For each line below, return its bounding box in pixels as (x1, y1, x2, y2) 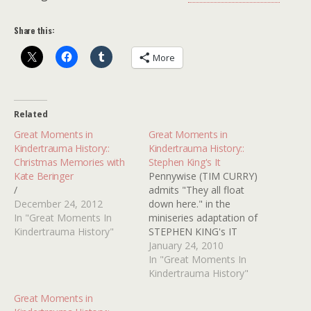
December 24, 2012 (14, 197, 103, 211)
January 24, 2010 (149, 239, 224, 253)
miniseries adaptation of (149, 211, 258, 225)
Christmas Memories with (14, 155, 125, 169)
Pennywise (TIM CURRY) (149, 169, 258, 183)
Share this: (14, 24, 55, 37)
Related (14, 108, 48, 121)
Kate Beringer (14, 169, 74, 183)
